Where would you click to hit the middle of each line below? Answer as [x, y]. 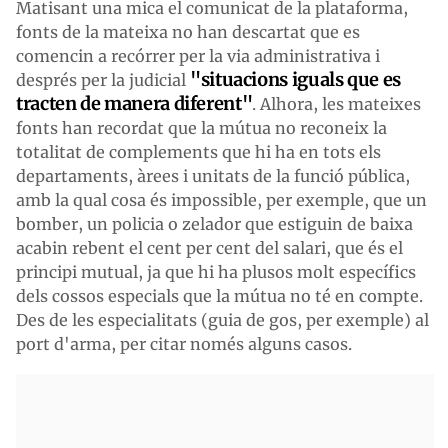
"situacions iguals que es [295, 79]
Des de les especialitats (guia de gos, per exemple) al [222, 319]
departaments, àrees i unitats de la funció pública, [213, 175]
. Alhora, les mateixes [337, 103]
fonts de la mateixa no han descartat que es [188, 31]
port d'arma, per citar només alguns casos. [184, 343]
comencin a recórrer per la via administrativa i [198, 55]
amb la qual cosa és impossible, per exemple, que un [221, 199]
